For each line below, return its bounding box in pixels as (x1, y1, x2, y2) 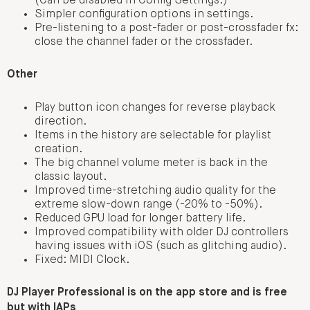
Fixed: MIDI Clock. (35, 254, 129, 266)
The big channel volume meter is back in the (35, 157, 268, 169)
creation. (35, 143, 82, 155)
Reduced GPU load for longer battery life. (35, 212, 246, 224)
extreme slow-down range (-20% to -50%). (35, 199, 262, 210)
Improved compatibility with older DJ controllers (35, 226, 289, 238)
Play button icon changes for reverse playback (35, 102, 275, 113)
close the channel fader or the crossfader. (35, 37, 253, 48)
